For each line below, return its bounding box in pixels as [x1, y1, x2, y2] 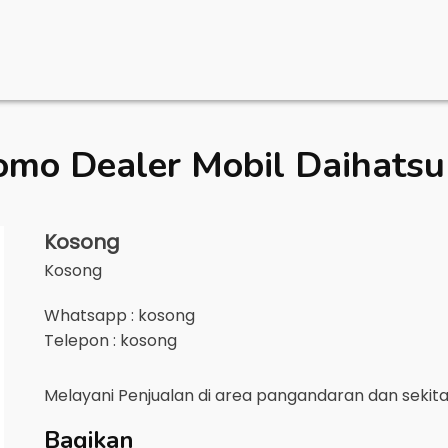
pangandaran [256, 384, 364, 407]
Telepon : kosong [44, 329, 177, 352]
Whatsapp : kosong [44, 304, 195, 327]
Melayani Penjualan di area [44, 384, 256, 407]
